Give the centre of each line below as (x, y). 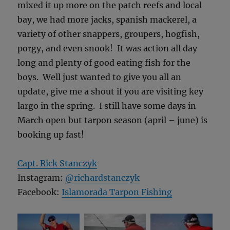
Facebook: (40, 192)
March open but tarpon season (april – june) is (113, 120)
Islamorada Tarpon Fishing (117, 192)
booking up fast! (51, 134)
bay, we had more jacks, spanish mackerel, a (107, 19)
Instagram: (42, 177)
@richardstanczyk (103, 177)
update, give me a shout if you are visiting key (111, 91)
